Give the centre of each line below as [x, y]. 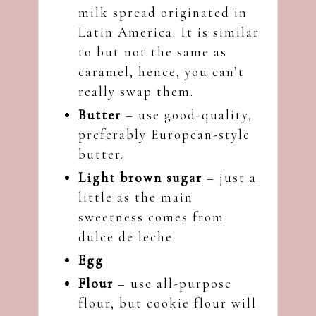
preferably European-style [164, 134]
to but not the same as [153, 51]
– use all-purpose [173, 283]
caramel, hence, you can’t [162, 71]
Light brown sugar [142, 177]
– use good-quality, [187, 114]
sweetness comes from [151, 217]
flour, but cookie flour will [168, 303]
